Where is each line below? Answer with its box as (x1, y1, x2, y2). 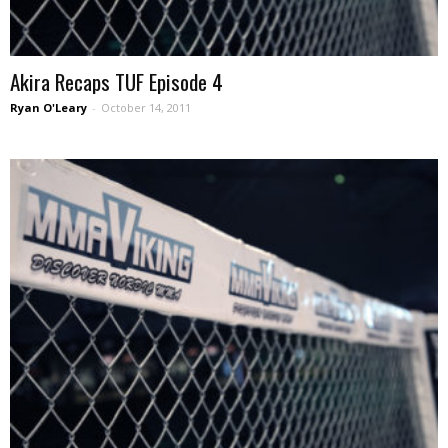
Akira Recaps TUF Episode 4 (10, 65, 223, 97)
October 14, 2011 (101, 99, 191, 115)
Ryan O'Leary (10, 99, 87, 115)
